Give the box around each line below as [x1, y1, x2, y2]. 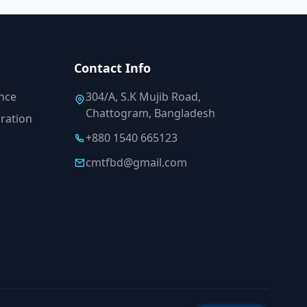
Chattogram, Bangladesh [86, 105, 215, 121]
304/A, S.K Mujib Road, [86, 88, 201, 104]
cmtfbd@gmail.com [86, 154, 187, 170]
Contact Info [74, 59, 151, 76]
